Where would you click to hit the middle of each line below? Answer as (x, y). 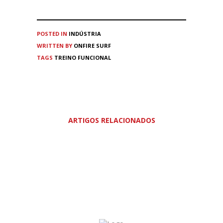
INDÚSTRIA (85, 33)
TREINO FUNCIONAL (83, 57)
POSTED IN (52, 33)
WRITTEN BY (55, 45)
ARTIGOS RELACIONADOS (111, 120)
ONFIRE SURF (92, 45)
